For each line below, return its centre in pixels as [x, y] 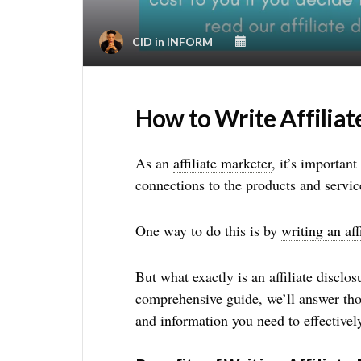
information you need [222, 320]
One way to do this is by [208, 230]
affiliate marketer [222, 163]
